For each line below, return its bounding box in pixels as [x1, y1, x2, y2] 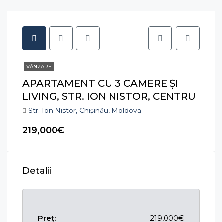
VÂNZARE [26, 63, 52, 70]
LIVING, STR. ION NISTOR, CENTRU [22, 90, 196, 102]
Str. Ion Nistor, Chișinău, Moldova [28, 106, 141, 115]
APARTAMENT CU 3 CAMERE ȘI [22, 77, 178, 89]
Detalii [22, 165, 52, 176]
